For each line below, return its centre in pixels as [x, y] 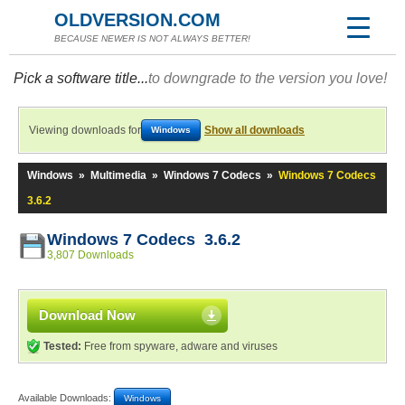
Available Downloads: [66, 397]
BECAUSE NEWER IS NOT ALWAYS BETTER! [152, 38]
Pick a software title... [81, 78]
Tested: [62, 346]
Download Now [87, 315]
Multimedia [118, 175]
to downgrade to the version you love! [268, 78]
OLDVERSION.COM [137, 20]
